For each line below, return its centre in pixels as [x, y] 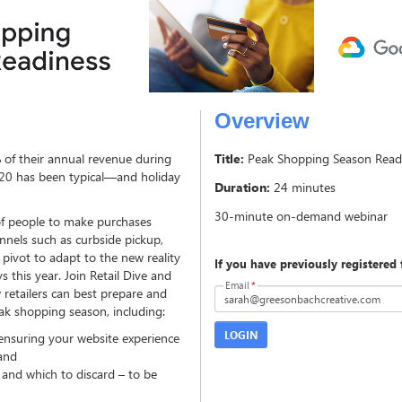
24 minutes [305, 188]
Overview [262, 121]
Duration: [242, 188]
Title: [229, 159]
